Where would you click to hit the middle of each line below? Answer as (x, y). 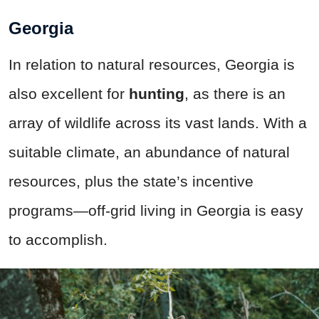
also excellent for (69, 93)
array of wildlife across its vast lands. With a (158, 122)
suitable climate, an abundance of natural (149, 152)
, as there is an (235, 93)
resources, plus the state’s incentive (131, 181)
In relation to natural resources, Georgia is (152, 64)
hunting (157, 93)
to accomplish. (58, 239)
